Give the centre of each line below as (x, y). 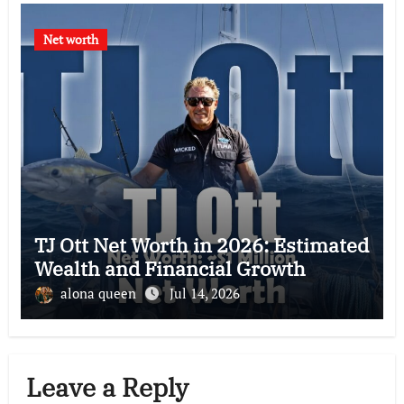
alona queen (100, 293)
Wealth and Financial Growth (170, 268)
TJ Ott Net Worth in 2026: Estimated (201, 244)
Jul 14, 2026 (204, 293)
